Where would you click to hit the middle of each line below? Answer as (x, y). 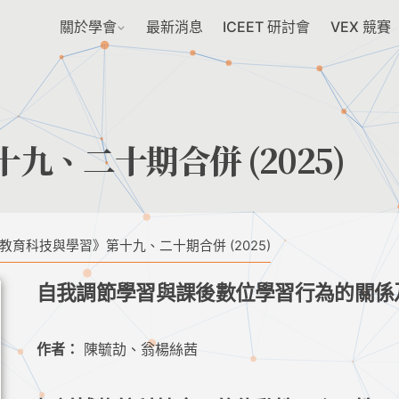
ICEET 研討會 (267, 27)
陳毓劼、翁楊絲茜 (138, 349)
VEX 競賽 (361, 27)
